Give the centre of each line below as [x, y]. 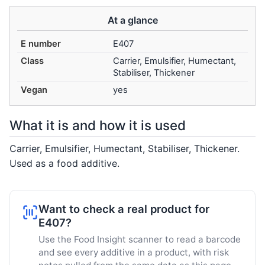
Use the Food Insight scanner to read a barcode [140, 240]
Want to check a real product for [124, 209]
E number [41, 44]
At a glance [132, 20]
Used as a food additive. [64, 163]
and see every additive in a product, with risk [134, 253]
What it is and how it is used [98, 125]
